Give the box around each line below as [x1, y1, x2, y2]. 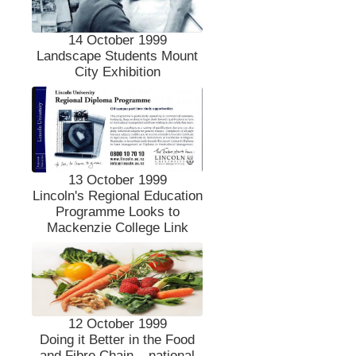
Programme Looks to [55, 203, 180, 219]
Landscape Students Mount [37, 48, 199, 64]
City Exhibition [74, 64, 161, 80]
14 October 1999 [68, 33, 167, 48]
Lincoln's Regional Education [32, 188, 203, 203]
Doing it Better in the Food [40, 331, 195, 347]
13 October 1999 [68, 172, 167, 188]
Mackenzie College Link [46, 219, 188, 235]
